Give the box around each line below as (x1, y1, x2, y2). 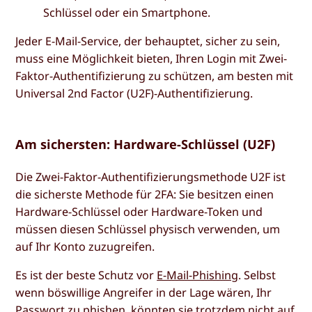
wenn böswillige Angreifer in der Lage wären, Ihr (15, 285, 272, 301)
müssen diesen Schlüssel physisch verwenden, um (15, 221, 281, 237)
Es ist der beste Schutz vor (15, 267, 157, 283)
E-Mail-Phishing (157, 267, 239, 283)
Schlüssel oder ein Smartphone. (43, 5, 211, 20)
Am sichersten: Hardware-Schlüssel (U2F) (15, 136, 276, 153)
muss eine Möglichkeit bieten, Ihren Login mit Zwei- (15, 51, 288, 66)
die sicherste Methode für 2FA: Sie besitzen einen (15, 187, 274, 203)
